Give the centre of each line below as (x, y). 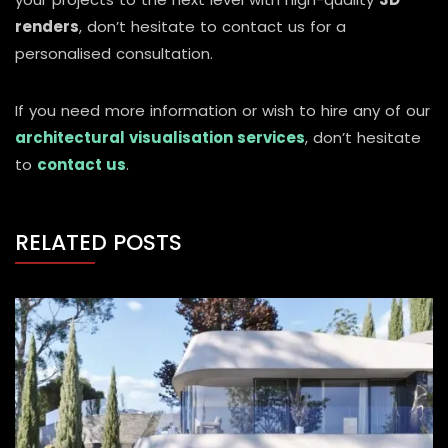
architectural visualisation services (160, 137)
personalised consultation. (114, 53)
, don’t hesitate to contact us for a (212, 26)
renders (47, 26)
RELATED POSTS (98, 242)
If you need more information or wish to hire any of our (222, 110)
